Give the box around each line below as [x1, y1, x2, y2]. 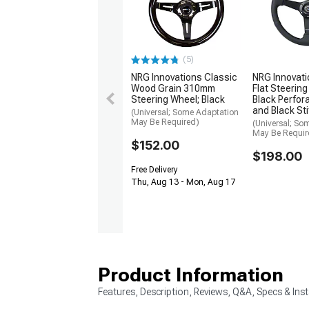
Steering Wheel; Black [131, 94, 225, 106]
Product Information [98, 263, 283, 286]
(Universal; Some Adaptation [131, 108, 239, 118]
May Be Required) [131, 117, 199, 128]
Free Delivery [131, 165, 178, 175]
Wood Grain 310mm [131, 83, 215, 94]
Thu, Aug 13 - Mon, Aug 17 [131, 177, 235, 188]
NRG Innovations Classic [131, 72, 237, 83]
